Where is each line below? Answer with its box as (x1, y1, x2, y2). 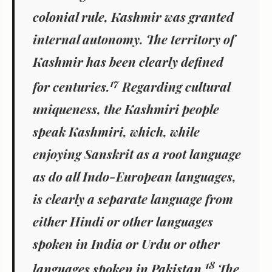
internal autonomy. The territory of (33, 30, 234, 48)
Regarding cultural (119, 78, 231, 95)
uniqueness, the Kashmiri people (33, 100, 219, 118)
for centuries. (33, 78, 110, 95)
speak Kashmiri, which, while (33, 123, 200, 140)
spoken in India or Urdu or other (33, 235, 220, 253)
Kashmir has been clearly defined (33, 53, 223, 70)
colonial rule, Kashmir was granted (33, 8, 234, 25)
